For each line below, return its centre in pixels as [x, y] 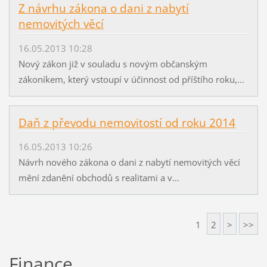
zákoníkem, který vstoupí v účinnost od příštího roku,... [131, 79]
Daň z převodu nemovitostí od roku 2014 [127, 122]
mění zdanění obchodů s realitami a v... [99, 177]
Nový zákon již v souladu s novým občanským [113, 63]
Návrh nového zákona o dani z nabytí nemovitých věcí [129, 162]
